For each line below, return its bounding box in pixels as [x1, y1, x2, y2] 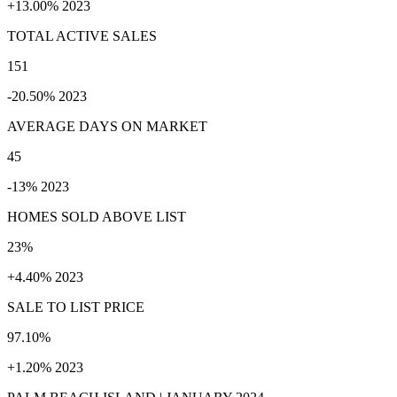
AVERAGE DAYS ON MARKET [7, 118, 207, 134]
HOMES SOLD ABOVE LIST [7, 208, 186, 224]
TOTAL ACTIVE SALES [7, 27, 157, 43]
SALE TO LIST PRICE [7, 299, 144, 315]
